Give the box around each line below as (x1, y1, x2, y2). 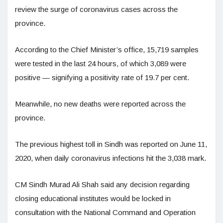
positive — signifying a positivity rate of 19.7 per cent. (15, 73, 189, 82)
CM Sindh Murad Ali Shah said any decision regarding (15, 180, 190, 189)
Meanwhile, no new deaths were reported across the (15, 99, 186, 108)
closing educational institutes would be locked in (15, 194, 171, 203)
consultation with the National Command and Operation (15, 208, 196, 217)
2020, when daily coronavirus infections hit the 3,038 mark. (15, 153, 206, 162)
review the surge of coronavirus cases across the (15, 4, 178, 13)
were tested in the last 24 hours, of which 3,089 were (15, 59, 186, 68)
